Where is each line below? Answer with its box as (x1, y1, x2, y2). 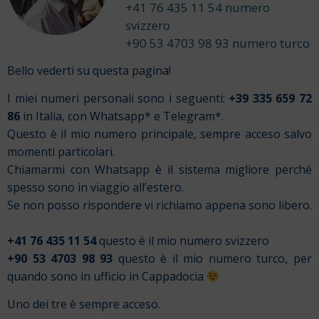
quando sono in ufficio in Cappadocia (7, 268, 206, 284)
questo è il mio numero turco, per (113, 250, 313, 266)
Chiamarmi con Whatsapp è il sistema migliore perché (7, 161, 312, 177)
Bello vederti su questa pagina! (7, 62, 171, 78)
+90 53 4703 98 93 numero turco (125, 35, 310, 51)
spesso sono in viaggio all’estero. (7, 179, 184, 195)
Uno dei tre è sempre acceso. (7, 296, 160, 313)
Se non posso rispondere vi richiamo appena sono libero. (7, 197, 312, 213)
